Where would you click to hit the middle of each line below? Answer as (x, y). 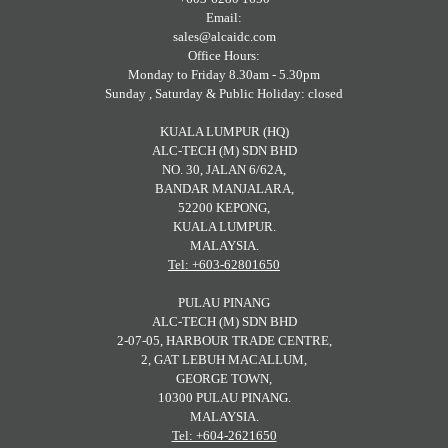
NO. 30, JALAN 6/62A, (224, 170)
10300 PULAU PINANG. (224, 398)
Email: (224, 18)
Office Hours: (224, 56)
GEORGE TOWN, (224, 379)
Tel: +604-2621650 (224, 436)
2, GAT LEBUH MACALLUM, (224, 360)
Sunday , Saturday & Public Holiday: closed (224, 94)
